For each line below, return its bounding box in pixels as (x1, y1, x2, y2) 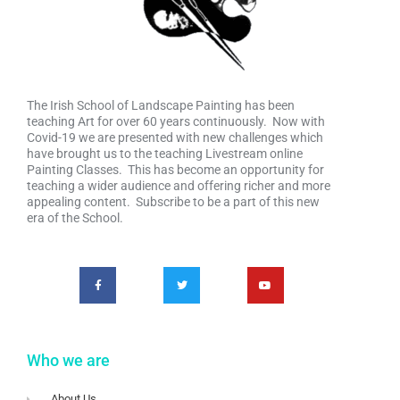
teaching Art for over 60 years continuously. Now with (27, 114, 325, 129)
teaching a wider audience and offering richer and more (27, 179, 330, 194)
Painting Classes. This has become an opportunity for (27, 162, 324, 178)
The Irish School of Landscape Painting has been (27, 98, 295, 113)
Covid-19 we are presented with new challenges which (27, 130, 323, 146)
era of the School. (27, 211, 123, 226)
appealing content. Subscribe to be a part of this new (27, 195, 320, 210)
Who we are (27, 351, 110, 371)
